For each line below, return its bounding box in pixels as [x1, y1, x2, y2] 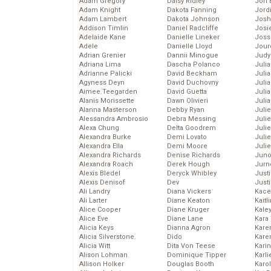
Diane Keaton [167, 197, 210, 205]
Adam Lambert [79, 15, 126, 24]
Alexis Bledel [79, 169, 120, 178]
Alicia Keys [79, 224, 114, 232]
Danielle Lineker [167, 33, 220, 42]
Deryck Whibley [167, 169, 217, 178]
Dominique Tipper [167, 251, 226, 260]
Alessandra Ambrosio [79, 115, 148, 123]
